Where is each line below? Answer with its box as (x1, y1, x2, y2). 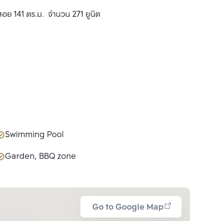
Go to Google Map (92, 201, 164, 214)
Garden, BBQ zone (5, 150, 76, 163)
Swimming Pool (5, 128, 64, 142)
